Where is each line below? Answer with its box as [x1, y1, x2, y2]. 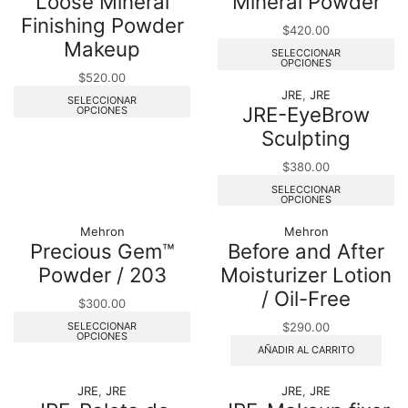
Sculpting [261, 125, 351, 150]
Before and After [228, 238, 384, 263]
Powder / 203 [37, 261, 167, 287]
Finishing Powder [20, 13, 184, 38]
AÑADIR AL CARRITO [258, 342, 354, 356]
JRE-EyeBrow [242, 101, 370, 127]
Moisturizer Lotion [220, 261, 392, 287]
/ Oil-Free [261, 285, 351, 311]
